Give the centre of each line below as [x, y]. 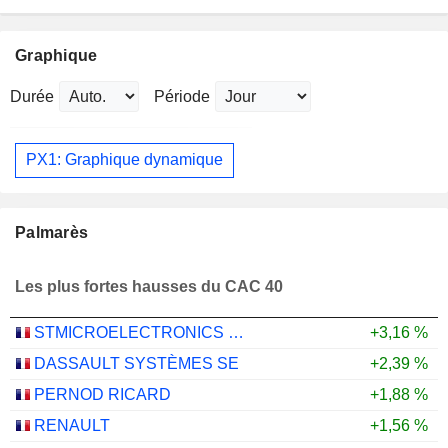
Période [182, 96]
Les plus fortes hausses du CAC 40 [149, 287]
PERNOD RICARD [102, 394]
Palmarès [52, 232]
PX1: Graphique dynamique [124, 160]
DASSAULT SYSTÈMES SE [136, 363]
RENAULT [72, 425]
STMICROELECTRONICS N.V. [236, 332]
